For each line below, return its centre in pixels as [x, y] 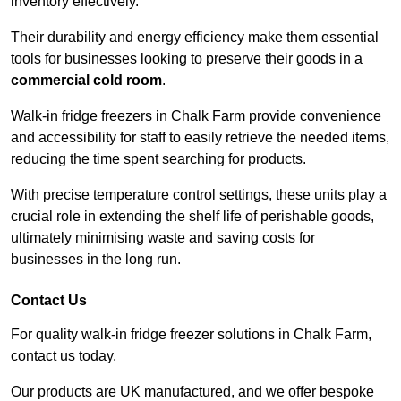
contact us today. [65, 356]
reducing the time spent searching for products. [160, 159]
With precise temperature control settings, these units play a [199, 195]
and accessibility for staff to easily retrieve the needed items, [200, 138]
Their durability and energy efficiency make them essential [195, 38]
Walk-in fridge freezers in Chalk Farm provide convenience [196, 116]
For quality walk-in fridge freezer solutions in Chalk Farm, [191, 335]
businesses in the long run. [96, 260]
